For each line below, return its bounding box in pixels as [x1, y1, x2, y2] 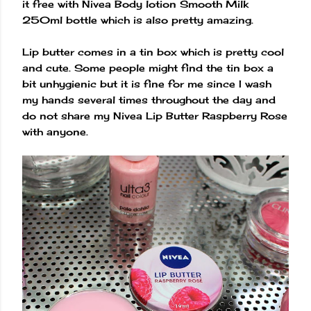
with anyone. [22, 125, 95, 137]
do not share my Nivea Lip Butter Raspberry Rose [22, 109, 287, 121]
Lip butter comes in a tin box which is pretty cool [22, 45, 284, 58]
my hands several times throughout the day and [22, 93, 276, 106]
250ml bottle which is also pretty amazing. [22, 13, 257, 26]
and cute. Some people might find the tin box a [22, 61, 274, 74]
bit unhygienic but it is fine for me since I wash [22, 77, 271, 90]
